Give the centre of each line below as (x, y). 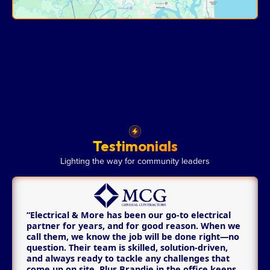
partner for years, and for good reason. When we (133, 226)
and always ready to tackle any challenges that (128, 259)
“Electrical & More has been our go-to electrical (129, 215)
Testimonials (135, 146)
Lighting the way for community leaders (135, 161)
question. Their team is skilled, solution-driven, (127, 248)
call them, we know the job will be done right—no (133, 237)
